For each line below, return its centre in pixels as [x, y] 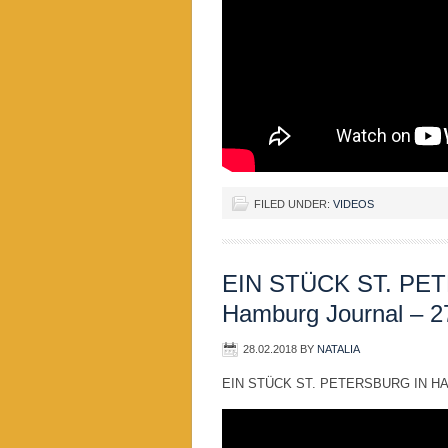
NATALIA [338, 349]
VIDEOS [353, 204]
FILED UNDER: [293, 204]
